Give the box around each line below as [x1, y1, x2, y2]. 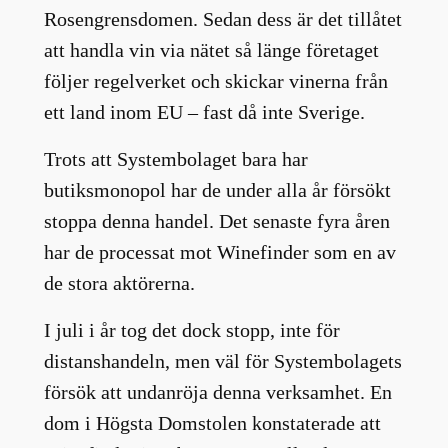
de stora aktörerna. [43, 271, 200, 294]
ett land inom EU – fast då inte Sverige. [43, 100, 365, 123]
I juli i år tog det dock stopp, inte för [43, 318, 340, 341]
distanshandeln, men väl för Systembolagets [43, 349, 402, 372]
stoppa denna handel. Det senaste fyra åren [43, 209, 390, 232]
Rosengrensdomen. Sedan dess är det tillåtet [43, 7, 402, 30]
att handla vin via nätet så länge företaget [43, 38, 379, 61]
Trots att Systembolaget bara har [43, 147, 308, 170]
